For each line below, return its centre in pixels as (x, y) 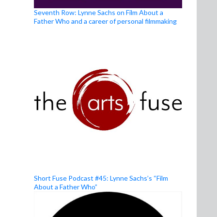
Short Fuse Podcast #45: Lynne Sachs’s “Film (101, 178)
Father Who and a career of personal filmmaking (105, 21)
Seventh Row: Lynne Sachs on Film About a (99, 12)
